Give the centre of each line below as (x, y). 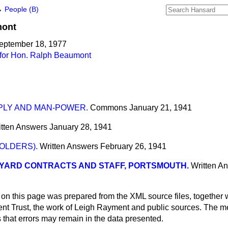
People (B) (22, 9)
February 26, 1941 (133, 147)
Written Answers (69, 147)
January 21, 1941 (161, 108)
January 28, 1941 (81, 127)
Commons (109, 108)
